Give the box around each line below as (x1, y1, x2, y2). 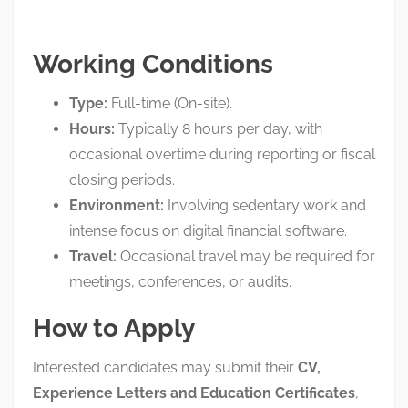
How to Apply (33, 312, 195, 343)
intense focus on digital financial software (69, 221, 344, 240)
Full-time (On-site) (107, 94, 229, 112)
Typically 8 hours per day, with (115, 119, 322, 138)
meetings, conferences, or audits (69, 272, 289, 291)
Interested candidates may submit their (33, 358, 298, 376)
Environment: (69, 196, 164, 214)
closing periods (69, 170, 172, 189)
